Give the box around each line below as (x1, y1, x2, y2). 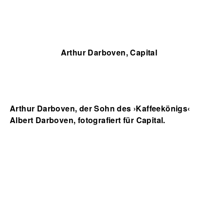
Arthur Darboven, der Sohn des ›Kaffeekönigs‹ (10, 103, 190, 114)
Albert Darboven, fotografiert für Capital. (10, 114, 165, 126)
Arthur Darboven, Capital (60, 47, 158, 58)
